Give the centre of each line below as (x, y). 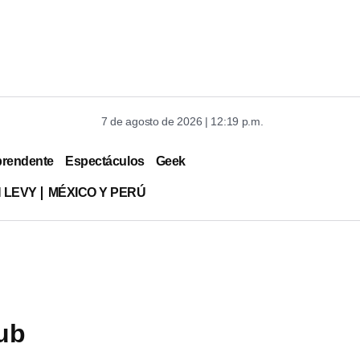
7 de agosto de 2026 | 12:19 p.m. (182, 121)
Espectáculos (105, 161)
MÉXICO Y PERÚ (97, 192)
